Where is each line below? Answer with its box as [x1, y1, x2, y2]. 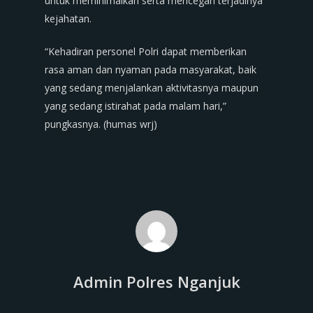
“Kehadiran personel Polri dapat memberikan [45, 45, 247, 58]
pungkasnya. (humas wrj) [45, 117, 157, 131]
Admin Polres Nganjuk [73, 271, 240, 292]
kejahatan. [45, 12, 92, 25]
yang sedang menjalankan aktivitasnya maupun [45, 81, 259, 94]
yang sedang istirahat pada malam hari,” [45, 99, 226, 112]
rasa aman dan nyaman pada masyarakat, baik [45, 63, 256, 76]
